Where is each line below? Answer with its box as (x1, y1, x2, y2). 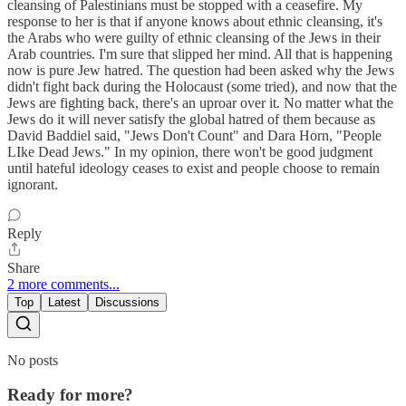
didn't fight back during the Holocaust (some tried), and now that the (7, 78, 397, 94)
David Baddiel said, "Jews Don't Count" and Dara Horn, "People (7, 127, 382, 143)
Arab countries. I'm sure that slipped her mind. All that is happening (7, 45, 392, 62)
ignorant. (7, 176, 58, 192)
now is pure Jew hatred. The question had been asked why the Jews (7, 62, 394, 78)
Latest (48, 295, 81, 309)
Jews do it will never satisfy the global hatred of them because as (7, 111, 375, 127)
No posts (7, 352, 58, 368)
